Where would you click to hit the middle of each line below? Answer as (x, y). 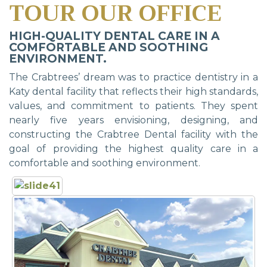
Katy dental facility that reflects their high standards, (133, 91)
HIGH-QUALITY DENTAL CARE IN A (114, 36)
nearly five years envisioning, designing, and (133, 120)
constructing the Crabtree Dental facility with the (133, 134)
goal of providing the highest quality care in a (133, 149)
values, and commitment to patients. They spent (133, 106)
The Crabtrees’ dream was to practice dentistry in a (133, 77)
